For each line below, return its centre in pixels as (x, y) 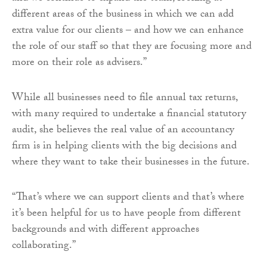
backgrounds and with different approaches (105, 230)
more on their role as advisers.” (79, 63)
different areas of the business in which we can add (123, 15)
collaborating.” (44, 246)
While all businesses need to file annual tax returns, (125, 98)
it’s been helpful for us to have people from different (126, 214)
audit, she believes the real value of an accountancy (123, 131)
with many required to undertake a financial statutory (129, 114)
